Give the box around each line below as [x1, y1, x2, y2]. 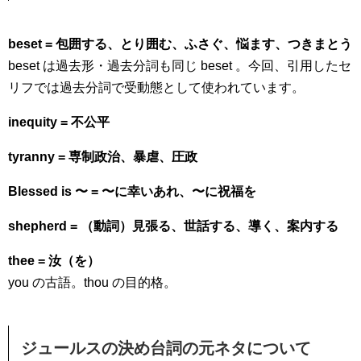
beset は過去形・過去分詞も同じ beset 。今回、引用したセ [8, 58, 351, 73]
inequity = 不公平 [8, 114, 110, 129]
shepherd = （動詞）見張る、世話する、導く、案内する [8, 218, 338, 233]
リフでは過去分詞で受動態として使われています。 [8, 80, 305, 94]
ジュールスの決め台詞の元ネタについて [21, 338, 311, 357]
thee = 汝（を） [8, 253, 100, 268]
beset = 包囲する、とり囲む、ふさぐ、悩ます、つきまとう [8, 36, 352, 51]
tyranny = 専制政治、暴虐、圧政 [8, 149, 197, 164]
